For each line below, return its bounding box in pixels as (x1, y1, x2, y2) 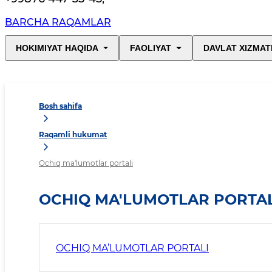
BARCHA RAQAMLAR (5, 16, 111, 29)
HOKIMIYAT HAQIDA (16, 43, 98, 53)
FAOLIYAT (130, 43, 172, 53)
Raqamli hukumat (39, 130, 107, 140)
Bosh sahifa (39, 101, 82, 111)
